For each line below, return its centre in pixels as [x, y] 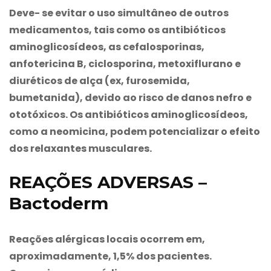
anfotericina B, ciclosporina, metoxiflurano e [125, 64]
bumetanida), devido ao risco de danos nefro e [130, 97]
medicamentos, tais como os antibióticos [117, 30]
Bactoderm [59, 203]
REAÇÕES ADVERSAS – [108, 182]
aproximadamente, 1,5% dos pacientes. [110, 256]
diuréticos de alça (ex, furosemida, [100, 80]
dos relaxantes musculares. [80, 148]
